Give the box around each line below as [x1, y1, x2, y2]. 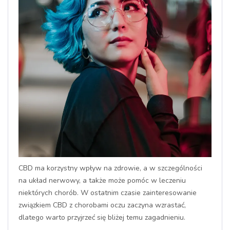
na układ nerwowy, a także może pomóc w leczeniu [18, 176, 186, 185]
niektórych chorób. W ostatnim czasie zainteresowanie [18, 188, 197, 198]
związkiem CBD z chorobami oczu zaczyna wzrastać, [18, 200, 186, 210]
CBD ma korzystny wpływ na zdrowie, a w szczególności [18, 163, 202, 173]
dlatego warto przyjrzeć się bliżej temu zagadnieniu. [18, 213, 185, 222]
